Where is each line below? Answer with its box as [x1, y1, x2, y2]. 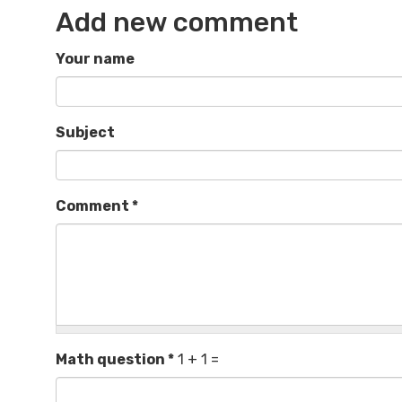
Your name [56, 50, 135, 68]
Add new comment [56, 6, 298, 39]
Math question [56, 351, 168, 369]
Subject [56, 124, 115, 142]
